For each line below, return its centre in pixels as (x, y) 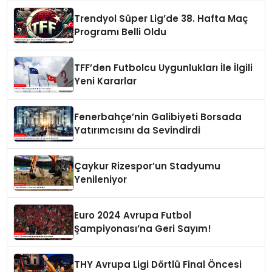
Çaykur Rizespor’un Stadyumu (148, 166)
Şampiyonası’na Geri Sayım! (143, 229)
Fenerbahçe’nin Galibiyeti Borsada (158, 117)
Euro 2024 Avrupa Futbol (133, 216)
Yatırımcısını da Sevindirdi (138, 131)
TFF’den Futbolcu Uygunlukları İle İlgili (164, 68)
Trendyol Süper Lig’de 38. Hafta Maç (161, 19)
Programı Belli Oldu (121, 32)
